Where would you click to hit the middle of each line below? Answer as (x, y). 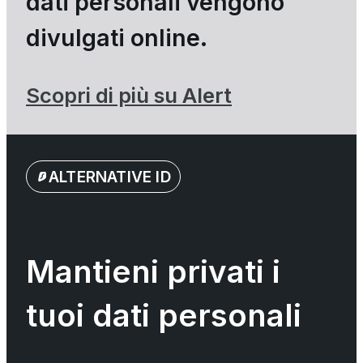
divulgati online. (117, 37)
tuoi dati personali (164, 315)
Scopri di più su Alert (129, 95)
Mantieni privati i (153, 271)
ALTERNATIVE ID (110, 176)
